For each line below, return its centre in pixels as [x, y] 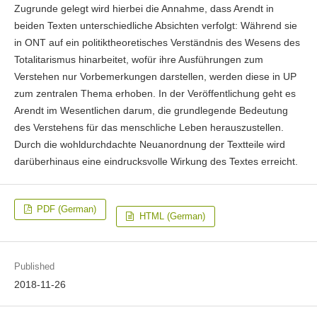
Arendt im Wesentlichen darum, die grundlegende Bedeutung [151, 111]
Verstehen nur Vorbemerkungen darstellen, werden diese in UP [155, 77]
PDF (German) [65, 209]
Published [34, 267]
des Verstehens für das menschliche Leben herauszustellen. [149, 128]
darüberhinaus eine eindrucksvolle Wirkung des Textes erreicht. [156, 162]
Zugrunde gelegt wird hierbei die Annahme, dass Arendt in [144, 9]
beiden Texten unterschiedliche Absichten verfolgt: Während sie [155, 26]
